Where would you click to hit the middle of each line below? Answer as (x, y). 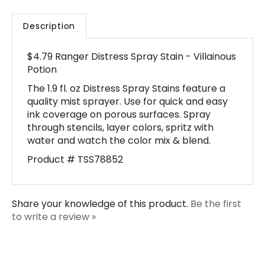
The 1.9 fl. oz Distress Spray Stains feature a (126, 71)
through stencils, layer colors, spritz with (120, 110)
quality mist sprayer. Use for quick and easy (127, 84)
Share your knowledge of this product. (101, 187)
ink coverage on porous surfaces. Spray (119, 97)
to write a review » (54, 200)
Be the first (216, 187)
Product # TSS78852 (75, 142)
